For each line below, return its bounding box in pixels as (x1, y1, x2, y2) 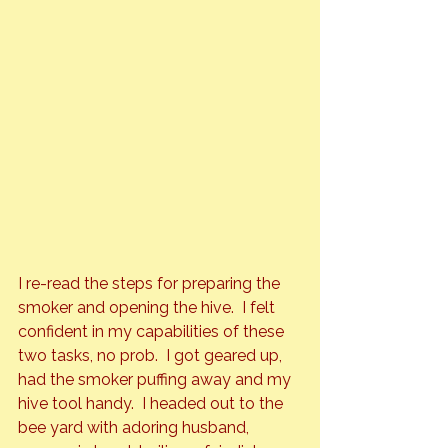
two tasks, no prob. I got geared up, (18, 345, 286, 365)
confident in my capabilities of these (18, 321, 288, 341)
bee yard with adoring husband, (18, 417, 253, 437)
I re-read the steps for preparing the (18, 273, 284, 293)
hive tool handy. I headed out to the (18, 393, 287, 413)
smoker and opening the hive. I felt (18, 297, 279, 317)
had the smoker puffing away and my (18, 369, 295, 389)
